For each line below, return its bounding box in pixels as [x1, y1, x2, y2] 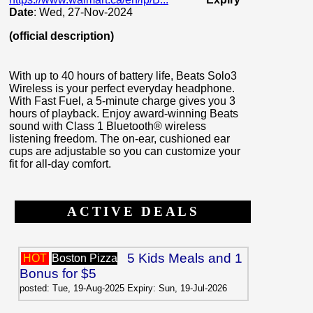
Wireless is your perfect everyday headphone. [9, 82, 235, 94]
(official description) [9, 30, 114, 43]
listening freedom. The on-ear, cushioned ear [9, 132, 230, 145]
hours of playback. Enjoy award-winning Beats [9, 107, 238, 119]
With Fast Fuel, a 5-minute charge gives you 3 [9, 94, 235, 107]
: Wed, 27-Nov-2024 [34, 6, 133, 19]
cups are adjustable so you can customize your [9, 145, 240, 157]
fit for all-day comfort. [9, 157, 111, 170]
